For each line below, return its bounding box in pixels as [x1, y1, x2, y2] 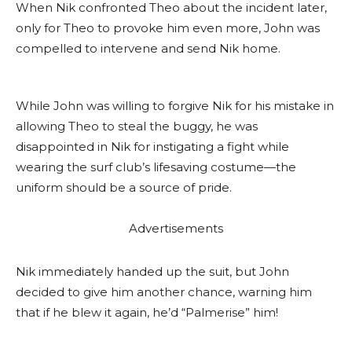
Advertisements [129, 221, 223, 236]
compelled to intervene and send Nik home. [16, 41, 280, 56]
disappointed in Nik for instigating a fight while [16, 139, 289, 154]
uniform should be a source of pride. [16, 180, 232, 195]
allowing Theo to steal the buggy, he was [16, 119, 258, 134]
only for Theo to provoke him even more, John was [16, 20, 320, 35]
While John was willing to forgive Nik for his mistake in [16, 98, 334, 113]
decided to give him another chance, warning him [16, 284, 312, 299]
